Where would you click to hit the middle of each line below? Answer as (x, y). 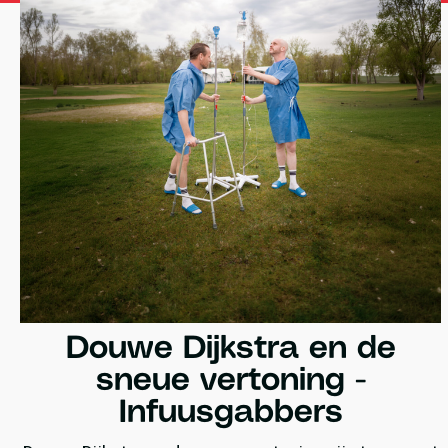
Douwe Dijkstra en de (230, 349)
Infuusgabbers (230, 413)
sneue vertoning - (230, 381)
